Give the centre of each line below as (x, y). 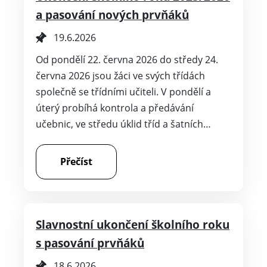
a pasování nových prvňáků (112, 14)
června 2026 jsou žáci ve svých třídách (120, 75)
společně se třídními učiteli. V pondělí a (123, 91)
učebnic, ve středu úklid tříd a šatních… (123, 124)
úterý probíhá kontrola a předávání (115, 108)
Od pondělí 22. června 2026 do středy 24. (127, 59)
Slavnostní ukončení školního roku (133, 224)
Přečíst (76, 161)
